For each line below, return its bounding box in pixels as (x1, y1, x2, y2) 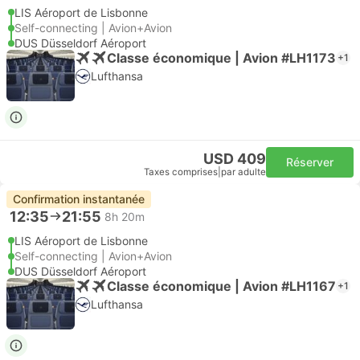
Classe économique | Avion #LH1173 (107, 49, 336, 66)
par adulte (221, 166, 266, 178)
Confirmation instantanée (13, 192, 145, 206)
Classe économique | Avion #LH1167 (107, 277, 336, 294)
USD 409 (203, 150, 266, 167)
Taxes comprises (144, 166, 218, 178)
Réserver (286, 155, 333, 169)
